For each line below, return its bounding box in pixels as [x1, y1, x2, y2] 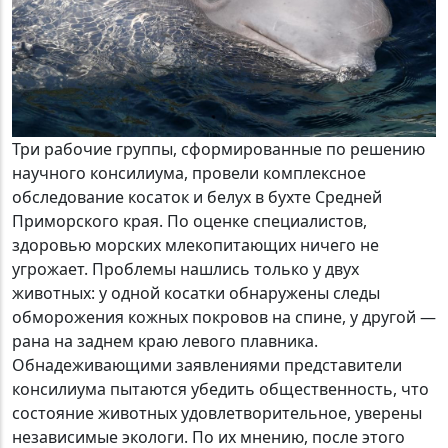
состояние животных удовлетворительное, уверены [12, 402, 422, 425]
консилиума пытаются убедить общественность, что [12, 378, 429, 401]
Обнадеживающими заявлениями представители [12, 354, 402, 377]
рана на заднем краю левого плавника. [12, 330, 318, 353]
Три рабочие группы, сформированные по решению [12, 138, 425, 161]
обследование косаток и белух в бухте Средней [12, 186, 382, 209]
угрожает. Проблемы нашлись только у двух [12, 258, 359, 281]
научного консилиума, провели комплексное [12, 162, 366, 185]
